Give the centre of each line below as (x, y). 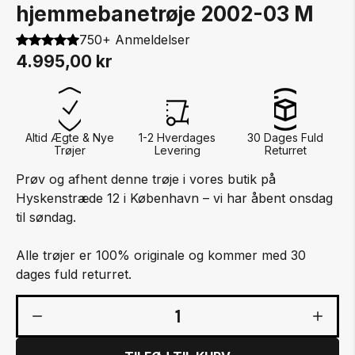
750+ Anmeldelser (135, 40)
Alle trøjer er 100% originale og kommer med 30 (161, 255)
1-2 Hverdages (177, 137)
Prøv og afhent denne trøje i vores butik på (146, 179)
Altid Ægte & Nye (70, 137)
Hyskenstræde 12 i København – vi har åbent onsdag (175, 198)
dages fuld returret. (74, 274)
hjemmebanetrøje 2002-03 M (165, 14)
